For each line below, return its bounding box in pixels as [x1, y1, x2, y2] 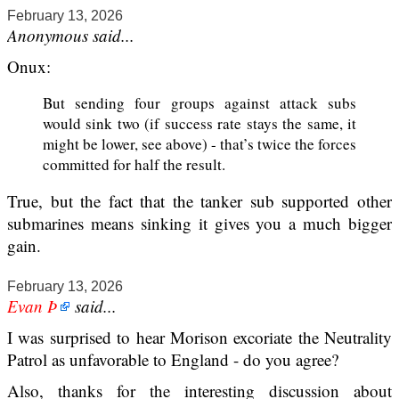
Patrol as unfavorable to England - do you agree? [7, 347, 338, 370]
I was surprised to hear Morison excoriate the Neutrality [7, 325, 392, 348]
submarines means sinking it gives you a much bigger [7, 211, 392, 234]
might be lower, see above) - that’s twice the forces [43, 133, 356, 154]
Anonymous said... [7, 23, 134, 46]
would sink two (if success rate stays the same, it [43, 112, 356, 134]
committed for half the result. [43, 153, 225, 175]
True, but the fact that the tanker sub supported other [7, 189, 392, 212]
